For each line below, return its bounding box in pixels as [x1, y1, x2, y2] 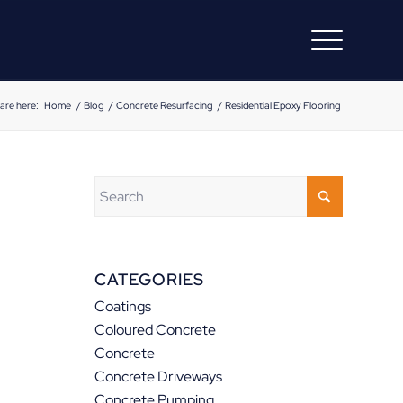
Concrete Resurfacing [116, 99, 212, 112]
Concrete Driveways [94, 367, 223, 386]
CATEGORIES [94, 269, 205, 290]
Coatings [94, 297, 152, 316]
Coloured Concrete [94, 320, 217, 339]
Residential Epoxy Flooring [225, 99, 340, 112]
